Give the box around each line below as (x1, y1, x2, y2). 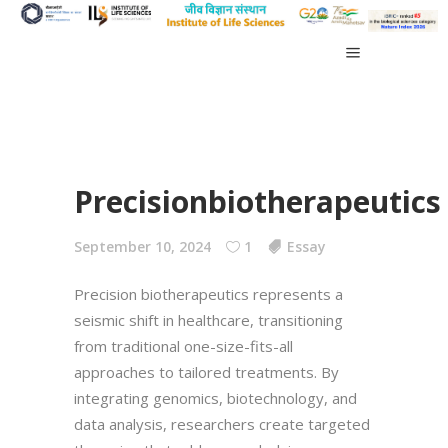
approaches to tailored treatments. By (74, 361, 339, 382)
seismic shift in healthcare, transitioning (74, 309, 343, 330)
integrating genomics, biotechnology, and (74, 387, 357, 408)
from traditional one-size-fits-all (74, 335, 293, 356)
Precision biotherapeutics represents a (74, 283, 343, 304)
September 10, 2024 (74, 236, 211, 256)
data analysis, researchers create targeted (74, 413, 370, 434)
